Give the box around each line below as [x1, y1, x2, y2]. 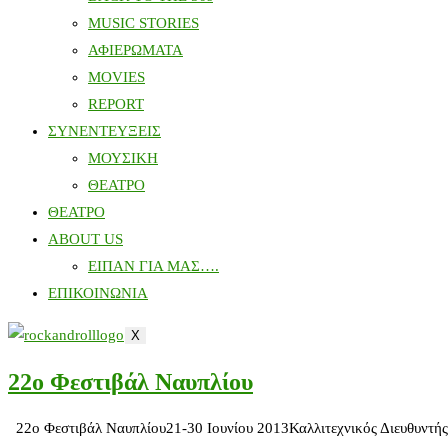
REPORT [88, 96, 144, 112]
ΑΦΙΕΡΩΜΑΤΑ [88, 42, 183, 58]
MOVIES [88, 69, 145, 85]
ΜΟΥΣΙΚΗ [88, 150, 158, 166]
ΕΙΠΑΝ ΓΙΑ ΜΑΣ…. [88, 258, 219, 274]
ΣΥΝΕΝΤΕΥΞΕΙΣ [48, 123, 161, 139]
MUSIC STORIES [88, 15, 199, 31]
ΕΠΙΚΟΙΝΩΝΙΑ [48, 285, 148, 301]
